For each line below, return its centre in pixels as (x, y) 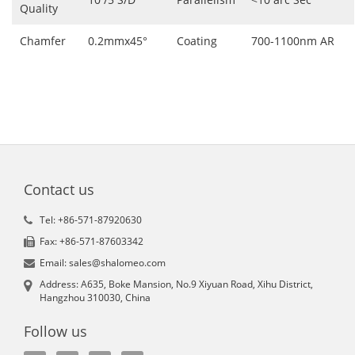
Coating (197, 41)
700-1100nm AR (293, 41)
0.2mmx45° (118, 41)
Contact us (59, 190)
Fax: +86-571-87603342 (92, 242)
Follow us (55, 332)
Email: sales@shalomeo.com (103, 263)
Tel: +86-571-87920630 (91, 220)
